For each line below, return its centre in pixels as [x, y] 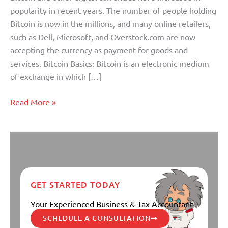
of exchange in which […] [56, 77]
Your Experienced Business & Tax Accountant [112, 203]
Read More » [33, 102]
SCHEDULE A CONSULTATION [97, 218]
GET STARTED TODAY [75, 184]
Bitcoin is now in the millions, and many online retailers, [110, 24]
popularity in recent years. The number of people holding [113, 10]
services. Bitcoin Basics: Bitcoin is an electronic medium [110, 63]
